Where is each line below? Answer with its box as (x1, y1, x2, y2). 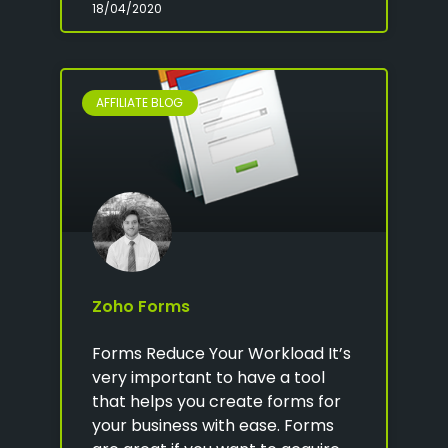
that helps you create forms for (92, 389, 341, 413)
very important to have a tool (92, 365, 325, 389)
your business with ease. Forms (92, 413, 334, 437)
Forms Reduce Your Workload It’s (92, 341, 351, 365)
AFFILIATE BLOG (96, 93, 184, 111)
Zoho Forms (92, 294, 190, 318)
